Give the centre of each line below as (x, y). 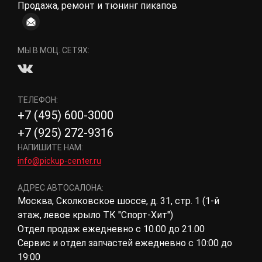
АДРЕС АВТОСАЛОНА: (61, 188)
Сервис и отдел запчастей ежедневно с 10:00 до (125, 243)
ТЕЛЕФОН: (38, 100)
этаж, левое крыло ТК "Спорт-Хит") (95, 215)
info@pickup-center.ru (59, 161)
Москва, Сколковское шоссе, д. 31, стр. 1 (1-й (118, 201)
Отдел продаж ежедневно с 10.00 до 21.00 (111, 229)
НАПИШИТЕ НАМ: (50, 147)
